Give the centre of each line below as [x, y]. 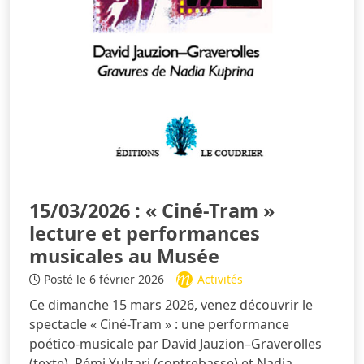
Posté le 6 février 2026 [104, 279]
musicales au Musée [124, 256]
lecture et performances [145, 234]
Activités [220, 279]
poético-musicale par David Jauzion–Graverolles [175, 344]
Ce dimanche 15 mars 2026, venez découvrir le [171, 305]
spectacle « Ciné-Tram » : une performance [159, 325]
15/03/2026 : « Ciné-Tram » [152, 211]
